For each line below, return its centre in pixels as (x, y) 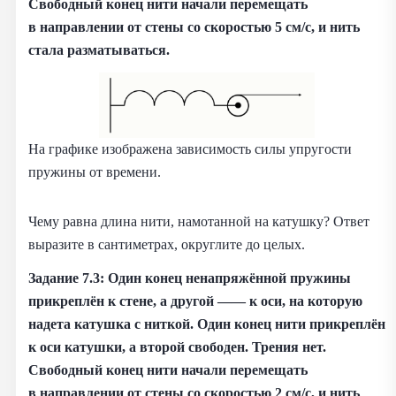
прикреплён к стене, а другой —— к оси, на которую (195, 301)
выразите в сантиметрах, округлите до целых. (167, 245)
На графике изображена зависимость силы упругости (190, 149)
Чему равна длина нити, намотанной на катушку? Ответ (199, 222)
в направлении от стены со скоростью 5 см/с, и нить (194, 27)
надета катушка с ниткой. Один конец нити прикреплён (207, 324)
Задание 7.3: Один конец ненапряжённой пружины (190, 278)
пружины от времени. (95, 172)
